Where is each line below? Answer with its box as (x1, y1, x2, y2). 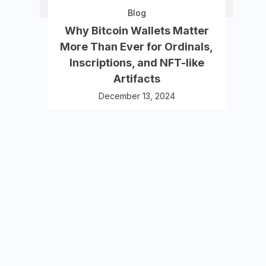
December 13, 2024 (98, 91, 175, 101)
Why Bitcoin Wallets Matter (64, 24, 209, 37)
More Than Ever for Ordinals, (60, 40, 214, 53)
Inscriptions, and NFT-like (69, 56, 204, 69)
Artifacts (113, 72, 160, 85)
